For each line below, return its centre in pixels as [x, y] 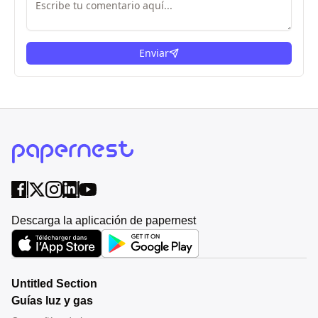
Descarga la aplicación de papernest [104, 220]
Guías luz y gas [52, 300]
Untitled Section [54, 283]
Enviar [154, 53]
